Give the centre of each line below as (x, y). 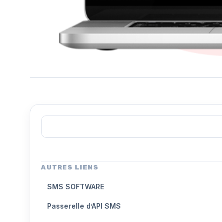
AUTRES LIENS (70, 167)
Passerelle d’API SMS (84, 206)
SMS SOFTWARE (76, 186)
